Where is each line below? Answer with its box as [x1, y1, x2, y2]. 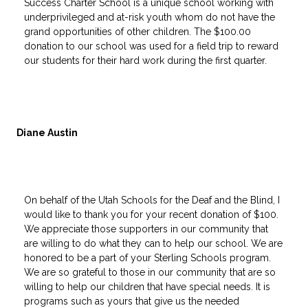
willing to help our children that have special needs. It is [24, 280, 270, 292]
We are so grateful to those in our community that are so [24, 266, 276, 278]
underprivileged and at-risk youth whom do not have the [24, 11, 275, 23]
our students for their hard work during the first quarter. [24, 54, 267, 66]
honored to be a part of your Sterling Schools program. [24, 252, 271, 263]
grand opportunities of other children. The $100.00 [24, 25, 251, 37]
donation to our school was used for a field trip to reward [24, 40, 278, 52]
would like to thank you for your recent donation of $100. [24, 208, 278, 220]
